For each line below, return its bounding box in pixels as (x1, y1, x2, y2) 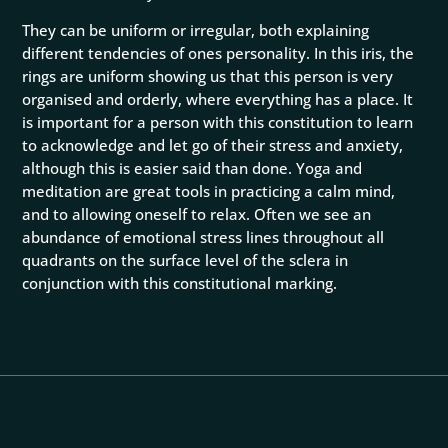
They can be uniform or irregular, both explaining (22, 20, 370, 41)
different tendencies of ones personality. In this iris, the (22, 43, 415, 64)
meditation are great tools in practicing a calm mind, (22, 181, 396, 202)
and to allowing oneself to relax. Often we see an (22, 204, 372, 225)
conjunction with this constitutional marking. (22, 273, 338, 294)
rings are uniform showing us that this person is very (22, 66, 394, 87)
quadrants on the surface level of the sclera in (22, 250, 349, 271)
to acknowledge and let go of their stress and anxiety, (22, 135, 404, 156)
